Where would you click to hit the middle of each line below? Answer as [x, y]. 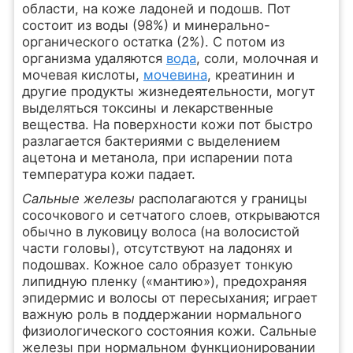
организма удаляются [94, 58]
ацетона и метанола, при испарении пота [157, 158]
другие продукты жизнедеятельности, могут [168, 91]
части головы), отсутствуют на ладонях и [157, 248]
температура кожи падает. [108, 174]
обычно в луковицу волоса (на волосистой [160, 232]
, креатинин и [251, 75]
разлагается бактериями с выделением [151, 141]
